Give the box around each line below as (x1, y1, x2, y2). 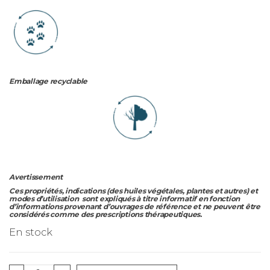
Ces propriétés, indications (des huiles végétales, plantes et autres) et (9, 186, 258, 195)
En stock (9, 225, 52, 238)
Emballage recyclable (9, 76, 88, 86)
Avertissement (9, 172, 63, 181)
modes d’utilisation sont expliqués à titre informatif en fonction (9, 193, 240, 203)
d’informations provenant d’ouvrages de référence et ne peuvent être (9, 201, 260, 211)
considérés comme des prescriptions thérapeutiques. (9, 209, 202, 219)
